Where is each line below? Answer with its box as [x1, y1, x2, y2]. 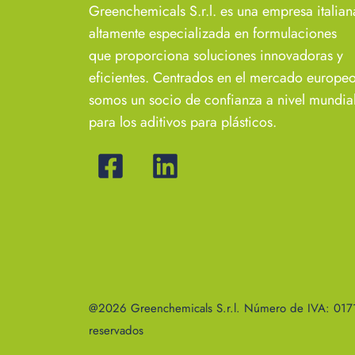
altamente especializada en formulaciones [89, 22, 337, 44]
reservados [89, 322, 143, 340]
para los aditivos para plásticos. [89, 111, 277, 132]
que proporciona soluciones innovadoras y [89, 44, 343, 66]
